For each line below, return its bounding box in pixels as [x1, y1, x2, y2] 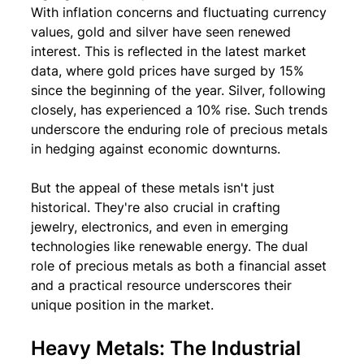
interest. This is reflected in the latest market [31, 43, 310, 59]
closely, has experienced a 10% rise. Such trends [31, 102, 331, 118]
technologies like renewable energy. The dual [31, 238, 312, 254]
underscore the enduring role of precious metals [31, 121, 331, 137]
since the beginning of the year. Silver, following [31, 82, 330, 98]
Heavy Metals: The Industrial [31, 336, 305, 360]
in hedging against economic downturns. [31, 141, 280, 157]
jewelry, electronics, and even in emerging [31, 219, 292, 235]
